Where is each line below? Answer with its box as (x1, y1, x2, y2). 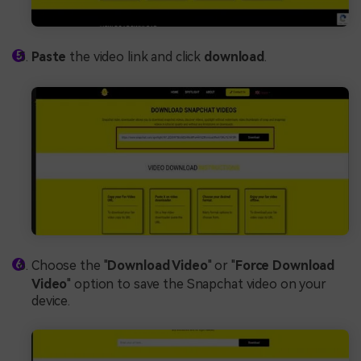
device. (31, 293, 71, 309)
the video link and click (66, 49, 205, 65)
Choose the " (31, 257, 108, 273)
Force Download (234, 257, 335, 273)
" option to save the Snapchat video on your (67, 276, 326, 292)
